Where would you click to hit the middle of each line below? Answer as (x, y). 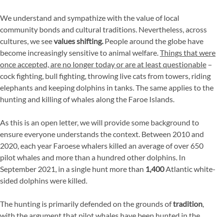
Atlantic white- (190, 169)
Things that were (188, 53)
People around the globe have (153, 41)
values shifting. (78, 41)
